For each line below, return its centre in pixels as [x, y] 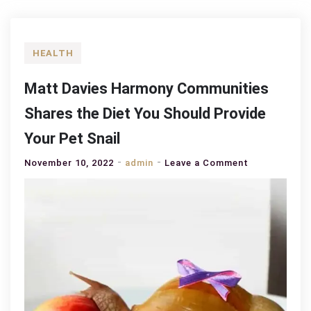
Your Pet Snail [72, 138]
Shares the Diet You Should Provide [145, 114]
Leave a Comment [207, 163]
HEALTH [53, 53]
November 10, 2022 [69, 163]
